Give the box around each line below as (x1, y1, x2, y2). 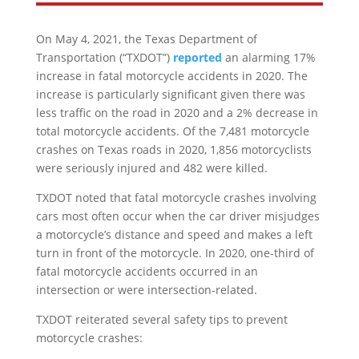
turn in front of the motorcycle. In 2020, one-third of (35, 245, 314, 260)
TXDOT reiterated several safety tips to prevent (35, 312, 288, 327)
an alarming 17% (221, 50, 316, 65)
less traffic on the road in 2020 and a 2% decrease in (35, 105, 318, 120)
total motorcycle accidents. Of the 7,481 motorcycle (35, 123, 309, 139)
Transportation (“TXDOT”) (35, 50, 173, 65)
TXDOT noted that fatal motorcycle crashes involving (35, 190, 317, 205)
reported (172, 50, 222, 65)
